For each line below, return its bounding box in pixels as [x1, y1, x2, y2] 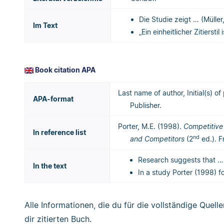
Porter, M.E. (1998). [118, 122, 183, 131]
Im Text [33, 21, 57, 30]
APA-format [33, 94, 73, 103]
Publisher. [130, 101, 161, 110]
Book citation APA [33, 65, 95, 74]
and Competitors [130, 134, 184, 143]
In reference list [33, 128, 86, 137]
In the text [33, 161, 66, 170]
